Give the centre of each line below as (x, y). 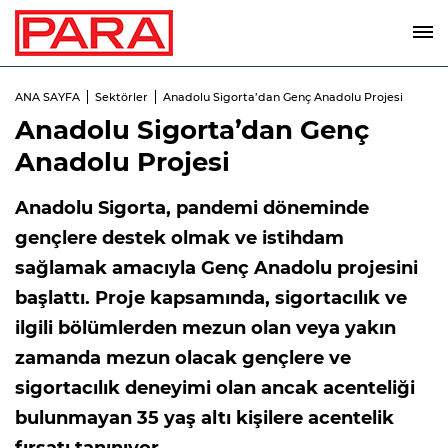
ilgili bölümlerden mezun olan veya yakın (205, 328)
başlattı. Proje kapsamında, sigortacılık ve (211, 298)
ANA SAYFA (47, 97)
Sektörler (121, 97)
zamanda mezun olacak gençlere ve (183, 358)
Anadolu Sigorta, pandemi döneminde (192, 208)
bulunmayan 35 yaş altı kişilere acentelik (204, 418)
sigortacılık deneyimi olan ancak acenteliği (215, 388)
